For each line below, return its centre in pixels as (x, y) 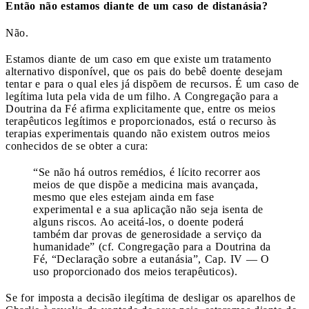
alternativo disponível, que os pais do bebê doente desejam (144, 72)
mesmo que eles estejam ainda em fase (123, 197)
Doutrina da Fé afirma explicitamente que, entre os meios (140, 109)
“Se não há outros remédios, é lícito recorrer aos (147, 172)
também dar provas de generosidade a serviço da (148, 235)
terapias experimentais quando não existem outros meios (138, 134)
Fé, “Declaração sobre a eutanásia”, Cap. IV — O (151, 259)
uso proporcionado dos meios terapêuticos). (135, 272)
